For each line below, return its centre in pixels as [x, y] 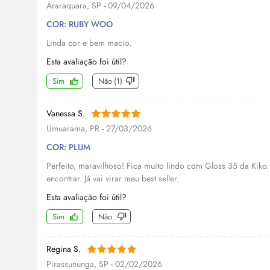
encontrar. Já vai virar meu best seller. [113, 179]
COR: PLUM [68, 147]
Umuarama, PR [74, 129]
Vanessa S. [66, 114]
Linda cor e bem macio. [89, 43]
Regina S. [64, 249]
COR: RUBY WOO [80, 24]
